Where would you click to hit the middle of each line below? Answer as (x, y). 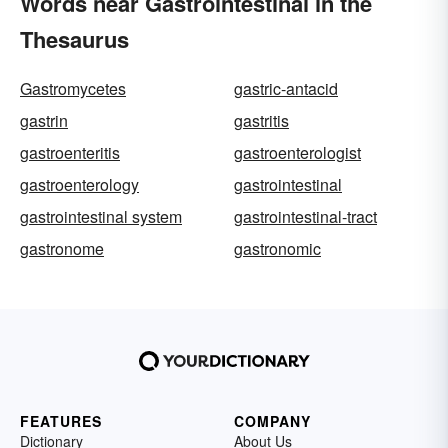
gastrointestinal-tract (305, 216)
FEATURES (61, 421)
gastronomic (277, 248)
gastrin (44, 120)
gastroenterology (79, 184)
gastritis (261, 120)
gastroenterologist (297, 152)
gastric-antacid (286, 88)
